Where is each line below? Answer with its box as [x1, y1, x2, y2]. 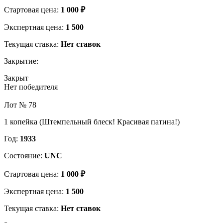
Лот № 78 [4, 100, 36, 109]
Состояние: [4, 151, 44, 160]
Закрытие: [4, 56, 38, 65]
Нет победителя [4, 82, 58, 91]
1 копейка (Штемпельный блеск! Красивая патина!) [4, 117, 180, 126]
